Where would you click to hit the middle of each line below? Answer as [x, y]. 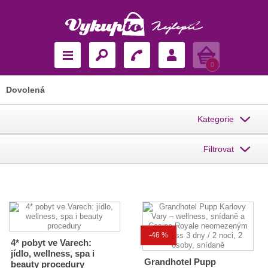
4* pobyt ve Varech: [51, 243]
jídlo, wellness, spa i [53, 253]
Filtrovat [219, 149]
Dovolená [25, 90]
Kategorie [216, 119]
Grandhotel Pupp [180, 262]
